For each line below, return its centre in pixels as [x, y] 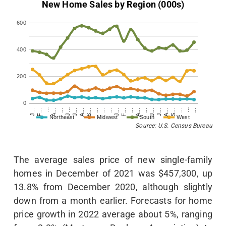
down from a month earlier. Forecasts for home [113, 201]
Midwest [107, 117]
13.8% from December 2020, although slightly [113, 187]
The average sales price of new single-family [113, 160]
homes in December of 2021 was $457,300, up [113, 174]
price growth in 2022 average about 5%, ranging [113, 214]
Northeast [62, 117]
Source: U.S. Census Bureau [174, 126]
